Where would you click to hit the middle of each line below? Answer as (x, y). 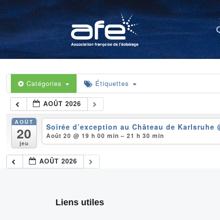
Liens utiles (80, 202)
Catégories (46, 83)
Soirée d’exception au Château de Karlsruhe (131, 127)
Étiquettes (114, 83)
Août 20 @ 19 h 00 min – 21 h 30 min (105, 136)
